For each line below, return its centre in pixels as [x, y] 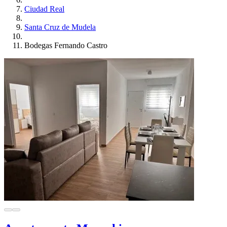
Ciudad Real [44, 9]
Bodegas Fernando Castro [66, 45]
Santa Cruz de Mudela [60, 27]
